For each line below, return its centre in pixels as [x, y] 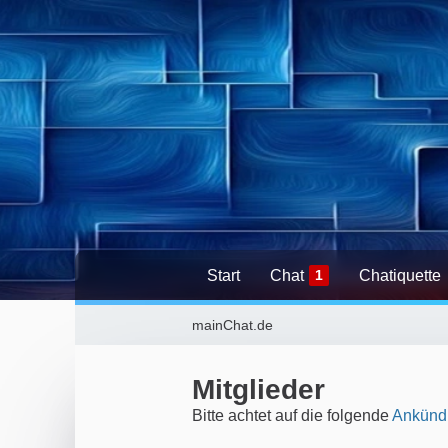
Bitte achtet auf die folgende [292, 415]
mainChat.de [232, 325]
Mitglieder [258, 389]
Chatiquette [400, 275]
